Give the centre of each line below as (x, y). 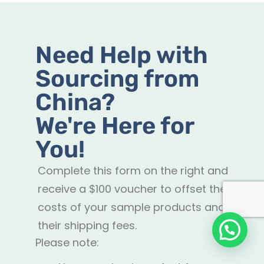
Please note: (67, 243)
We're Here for (115, 126)
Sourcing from (117, 79)
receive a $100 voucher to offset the (132, 189)
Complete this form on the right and (133, 171)
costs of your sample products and (131, 207)
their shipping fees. (87, 226)
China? (75, 103)
